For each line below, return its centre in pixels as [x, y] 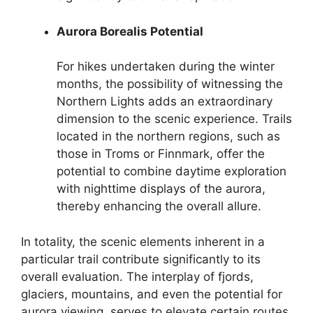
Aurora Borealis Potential [130, 31]
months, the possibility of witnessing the [170, 84]
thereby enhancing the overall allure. [159, 206]
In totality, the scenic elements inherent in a [143, 241]
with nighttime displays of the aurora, [161, 189]
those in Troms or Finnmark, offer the [161, 154]
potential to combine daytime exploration [172, 172]
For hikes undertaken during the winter [166, 67]
